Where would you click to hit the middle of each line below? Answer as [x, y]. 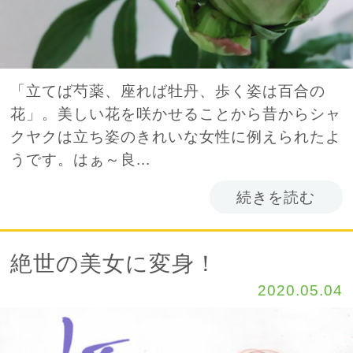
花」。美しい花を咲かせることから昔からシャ [176, 113]
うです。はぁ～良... [81, 159]
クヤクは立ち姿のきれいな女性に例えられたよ [176, 136]
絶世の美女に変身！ [114, 263]
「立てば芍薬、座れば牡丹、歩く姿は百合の [168, 90]
